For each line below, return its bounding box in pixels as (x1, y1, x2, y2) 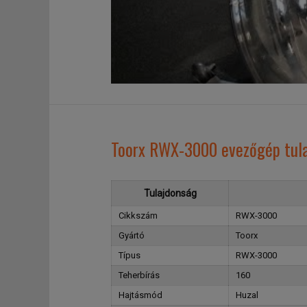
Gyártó (119, 230, 145, 241)
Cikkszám (119, 210, 158, 221)
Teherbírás (119, 270, 160, 280)
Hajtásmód (119, 290, 162, 300)
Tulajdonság (143, 188, 197, 199)
